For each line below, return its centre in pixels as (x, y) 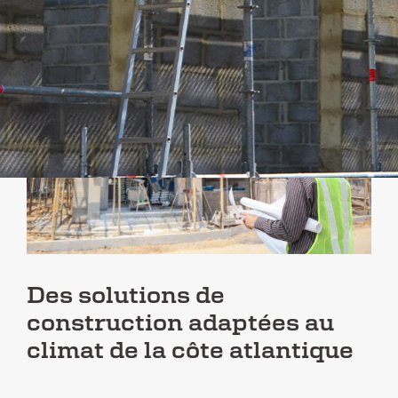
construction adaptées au (180, 324)
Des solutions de (125, 297)
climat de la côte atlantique (190, 352)
